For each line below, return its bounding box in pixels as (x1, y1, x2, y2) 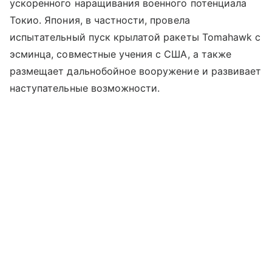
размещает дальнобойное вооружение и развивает (10, 64, 262, 77)
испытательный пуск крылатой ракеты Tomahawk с (10, 30, 261, 43)
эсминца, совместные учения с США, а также (10, 47, 231, 60)
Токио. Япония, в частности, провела (10, 13, 190, 26)
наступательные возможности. (10, 81, 160, 94)
